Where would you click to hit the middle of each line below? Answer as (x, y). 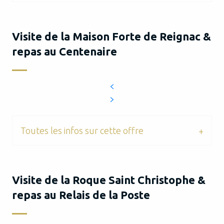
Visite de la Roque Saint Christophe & (109, 180)
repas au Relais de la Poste (81, 195)
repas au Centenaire (64, 51)
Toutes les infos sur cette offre (82, 130)
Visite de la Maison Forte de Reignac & (111, 36)
